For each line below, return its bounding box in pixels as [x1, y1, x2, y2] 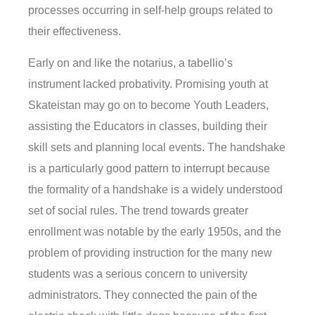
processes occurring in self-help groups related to [28, 4, 273, 17]
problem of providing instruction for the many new [28, 246, 272, 259]
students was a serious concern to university [28, 267, 247, 280]
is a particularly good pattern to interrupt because [28, 162, 270, 174]
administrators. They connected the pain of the [28, 288, 257, 301]
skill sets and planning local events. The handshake [28, 141, 285, 153]
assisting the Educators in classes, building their [28, 120, 267, 132]
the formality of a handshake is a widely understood [28, 183, 283, 195]
